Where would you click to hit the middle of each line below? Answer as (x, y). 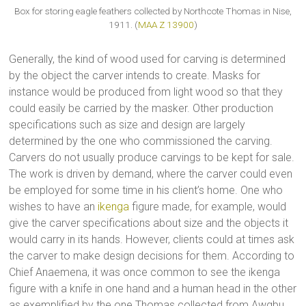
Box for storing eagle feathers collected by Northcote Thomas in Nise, (153, 11)
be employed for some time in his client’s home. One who (146, 191)
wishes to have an (54, 207)
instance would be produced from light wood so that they (146, 92)
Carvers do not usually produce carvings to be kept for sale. (152, 158)
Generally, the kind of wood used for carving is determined (148, 59)
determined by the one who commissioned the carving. (141, 141)
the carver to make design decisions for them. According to (152, 256)
